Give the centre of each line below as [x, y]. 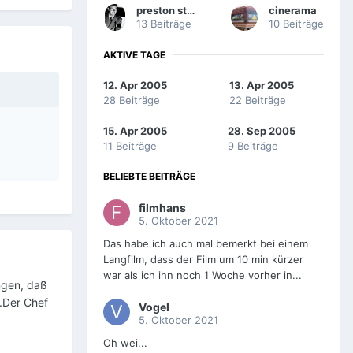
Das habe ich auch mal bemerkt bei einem [206, 244]
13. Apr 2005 [261, 85]
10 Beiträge [296, 23]
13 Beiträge [164, 23]
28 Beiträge [132, 100]
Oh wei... [125, 343]
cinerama [293, 10]
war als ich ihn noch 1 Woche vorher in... [203, 275]
